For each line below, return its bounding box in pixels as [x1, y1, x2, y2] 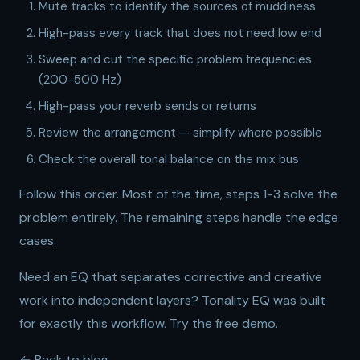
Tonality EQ [202, 292, 270, 309]
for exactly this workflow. [19, 315, 170, 332]
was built [270, 292, 325, 309]
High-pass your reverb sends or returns [39, 98, 256, 114]
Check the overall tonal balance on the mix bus [39, 151, 299, 167]
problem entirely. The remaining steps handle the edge [19, 209, 338, 226]
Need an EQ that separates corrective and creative [19, 268, 322, 285]
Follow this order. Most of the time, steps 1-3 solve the [19, 186, 337, 202]
